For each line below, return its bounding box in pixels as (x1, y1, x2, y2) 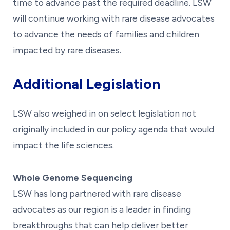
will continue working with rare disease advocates (13, 12, 215, 24)
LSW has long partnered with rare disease (13, 187, 181, 199)
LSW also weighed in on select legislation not (13, 107, 196, 119)
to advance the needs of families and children (13, 28, 199, 40)
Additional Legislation (13, 74, 160, 92)
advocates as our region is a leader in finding (13, 203, 191, 215)
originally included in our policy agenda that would (13, 123, 214, 135)
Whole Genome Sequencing (13, 171, 132, 183)
